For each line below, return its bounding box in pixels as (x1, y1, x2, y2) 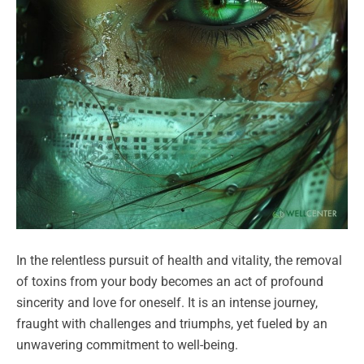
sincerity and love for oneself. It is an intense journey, (16, 295, 318, 311)
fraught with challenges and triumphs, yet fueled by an (16, 316, 327, 332)
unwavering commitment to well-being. (16, 337, 241, 353)
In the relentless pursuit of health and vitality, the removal (16, 253, 342, 269)
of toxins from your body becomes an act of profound (16, 274, 323, 290)
